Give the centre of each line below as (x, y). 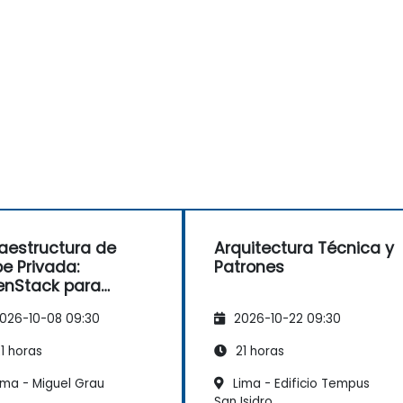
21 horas (258, 351)
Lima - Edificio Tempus (300, 383)
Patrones (249, 267)
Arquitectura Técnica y (304, 248)
